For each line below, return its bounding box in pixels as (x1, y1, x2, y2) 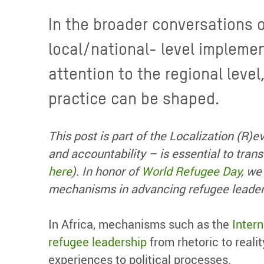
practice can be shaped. (48, 88, 219, 108)
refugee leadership (48, 233, 147, 250)
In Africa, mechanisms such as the (48, 216, 232, 232)
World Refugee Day (141, 163, 241, 179)
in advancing (118, 180, 185, 197)
